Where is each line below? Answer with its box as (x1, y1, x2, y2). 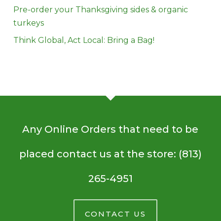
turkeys (13, 18, 44, 28)
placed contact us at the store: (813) (19, 148, 202, 160)
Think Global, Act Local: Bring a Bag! (13, 36, 154, 45)
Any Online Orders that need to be (22, 123, 199, 136)
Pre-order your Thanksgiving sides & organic (13, 5, 188, 15)
